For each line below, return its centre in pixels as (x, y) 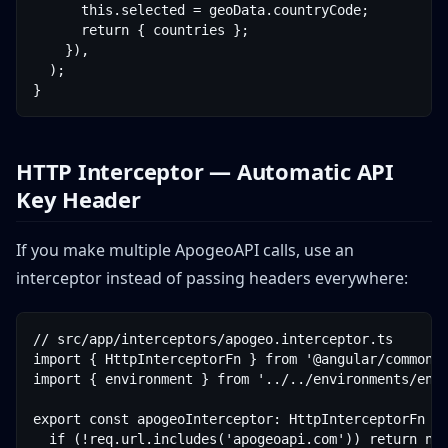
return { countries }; (141, 30)
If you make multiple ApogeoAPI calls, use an (185, 250)
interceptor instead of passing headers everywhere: (212, 278)
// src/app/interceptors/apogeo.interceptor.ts (213, 339)
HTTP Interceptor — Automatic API (205, 171)
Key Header (78, 199)
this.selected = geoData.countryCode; (201, 10)
